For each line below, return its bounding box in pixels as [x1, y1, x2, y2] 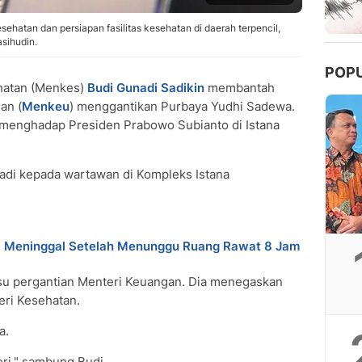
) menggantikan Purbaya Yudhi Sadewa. [69, 99, 295, 114]
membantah [204, 80, 275, 95]
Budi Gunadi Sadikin [87, 80, 204, 95]
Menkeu [22, 99, 69, 114]
